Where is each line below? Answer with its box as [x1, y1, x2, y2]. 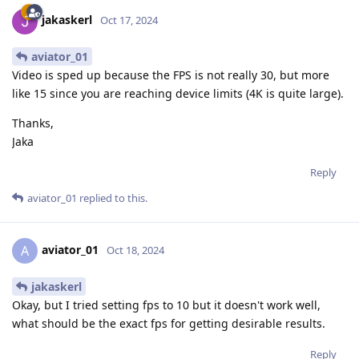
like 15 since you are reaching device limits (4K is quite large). [12, 86, 344, 102]
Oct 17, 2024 [100, 13, 158, 28]
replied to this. [77, 191, 147, 206]
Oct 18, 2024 [107, 243, 164, 258]
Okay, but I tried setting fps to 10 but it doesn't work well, [12, 297, 321, 313]
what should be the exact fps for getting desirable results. [12, 316, 325, 332]
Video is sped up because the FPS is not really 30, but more [12, 67, 329, 83]
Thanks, [12, 115, 54, 131]
